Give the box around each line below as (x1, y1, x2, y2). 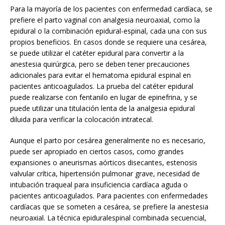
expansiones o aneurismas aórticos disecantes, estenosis (10, 158, 197, 168)
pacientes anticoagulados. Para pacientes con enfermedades (10, 191, 208, 201)
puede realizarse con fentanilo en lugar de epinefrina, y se (10, 92, 197, 102)
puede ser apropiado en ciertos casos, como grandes (10, 147, 184, 157)
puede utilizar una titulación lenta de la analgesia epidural (10, 103, 195, 114)
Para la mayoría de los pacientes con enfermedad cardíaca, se (10, 4, 212, 14)
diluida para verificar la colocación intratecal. (10, 115, 153, 125)
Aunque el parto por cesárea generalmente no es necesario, (10, 136, 205, 146)
